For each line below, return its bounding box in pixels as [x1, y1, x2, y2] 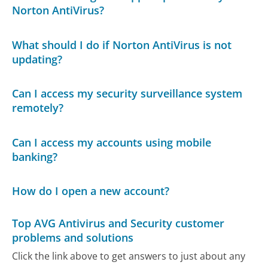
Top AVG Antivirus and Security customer [12, 215, 225, 230]
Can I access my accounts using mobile [12, 135, 212, 150]
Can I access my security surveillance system [12, 86, 243, 101]
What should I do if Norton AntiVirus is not [12, 37, 232, 52]
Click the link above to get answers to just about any [12, 249, 246, 263]
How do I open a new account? [12, 184, 170, 199]
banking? [12, 149, 58, 164]
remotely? [12, 100, 64, 115]
